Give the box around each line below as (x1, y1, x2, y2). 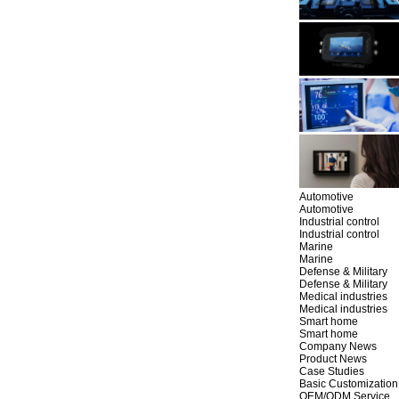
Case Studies (299, 365, 364, 379)
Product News (299, 353, 367, 366)
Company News (299, 340, 377, 354)
